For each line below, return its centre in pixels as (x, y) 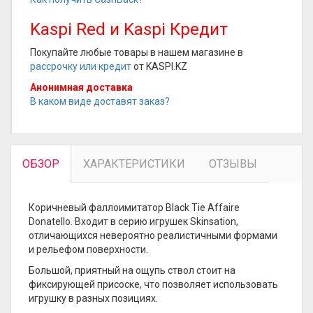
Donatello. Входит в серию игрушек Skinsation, (133, 221)
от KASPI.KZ (159, 66)
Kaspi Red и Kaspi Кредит (129, 29)
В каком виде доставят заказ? (100, 101)
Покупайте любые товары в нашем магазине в (137, 52)
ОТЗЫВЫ (233, 164)
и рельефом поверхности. (88, 249)
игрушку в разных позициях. (93, 298)
